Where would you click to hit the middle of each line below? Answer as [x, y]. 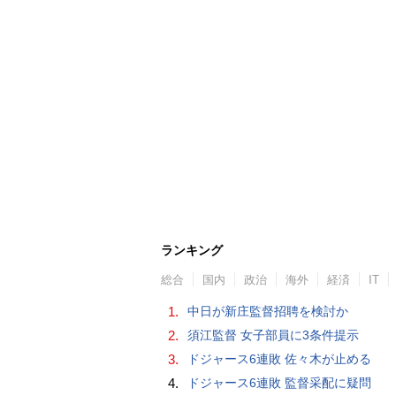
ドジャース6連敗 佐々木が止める [279, 358]
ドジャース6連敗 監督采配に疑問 [279, 382]
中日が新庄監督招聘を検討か [268, 311]
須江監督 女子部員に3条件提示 [273, 335]
